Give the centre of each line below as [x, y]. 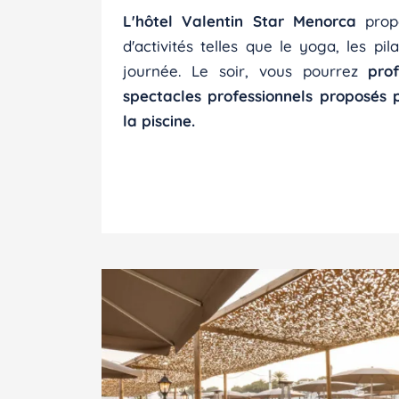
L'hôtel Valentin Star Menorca [240, 21]
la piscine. [159, 121]
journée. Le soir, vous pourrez [246, 71]
